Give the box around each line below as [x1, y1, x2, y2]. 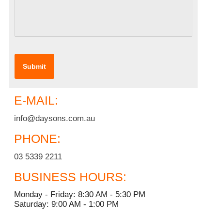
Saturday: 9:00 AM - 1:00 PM [14, 200, 119, 209]
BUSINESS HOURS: [14, 170, 127, 184]
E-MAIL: [14, 93, 59, 108]
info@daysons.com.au [14, 113, 95, 123]
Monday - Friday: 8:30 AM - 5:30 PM [14, 190, 146, 200]
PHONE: [14, 131, 61, 145]
